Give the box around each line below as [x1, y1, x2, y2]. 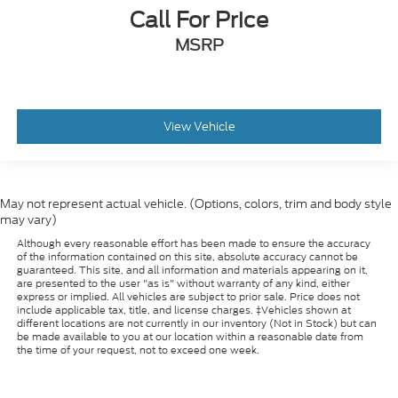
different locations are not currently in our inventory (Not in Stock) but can [16, 315, 377, 330]
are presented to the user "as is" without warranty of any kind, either [16, 275, 350, 291]
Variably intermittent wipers [34, 62, 229, 84]
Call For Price [130, 4, 268, 36]
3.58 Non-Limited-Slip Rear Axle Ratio [34, 87, 300, 108]
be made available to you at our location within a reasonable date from [16, 329, 363, 344]
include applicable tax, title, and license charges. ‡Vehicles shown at [16, 302, 351, 317]
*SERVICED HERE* [34, 112, 165, 133]
